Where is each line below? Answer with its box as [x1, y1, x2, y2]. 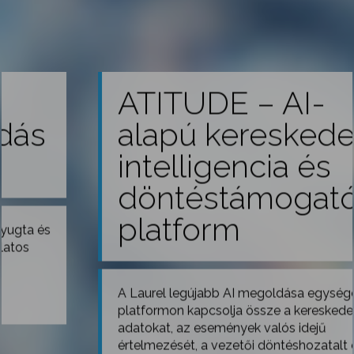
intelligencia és [37, 147, 251, 184]
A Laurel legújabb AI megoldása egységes [37, 285, 284, 300]
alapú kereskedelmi [37, 115, 318, 153]
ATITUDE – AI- [37, 84, 246, 121]
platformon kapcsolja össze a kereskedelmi [37, 303, 291, 318]
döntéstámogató [37, 179, 279, 216]
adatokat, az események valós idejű [37, 320, 247, 335]
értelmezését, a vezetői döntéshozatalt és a [37, 337, 295, 352]
